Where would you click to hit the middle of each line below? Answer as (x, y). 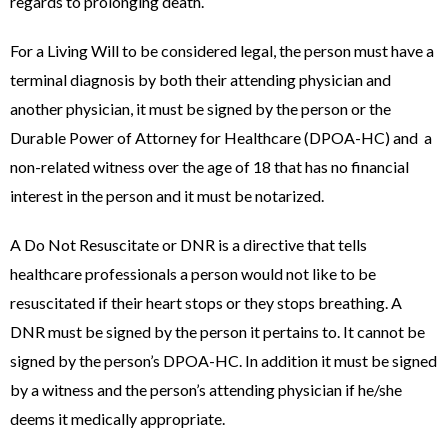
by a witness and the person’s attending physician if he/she (206, 389)
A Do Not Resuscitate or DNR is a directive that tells (188, 244)
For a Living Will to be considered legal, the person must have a (222, 50)
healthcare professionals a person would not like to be (193, 273)
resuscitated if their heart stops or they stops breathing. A (206, 302)
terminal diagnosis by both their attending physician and (200, 79)
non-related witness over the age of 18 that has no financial (209, 166)
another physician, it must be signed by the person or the (200, 108)
